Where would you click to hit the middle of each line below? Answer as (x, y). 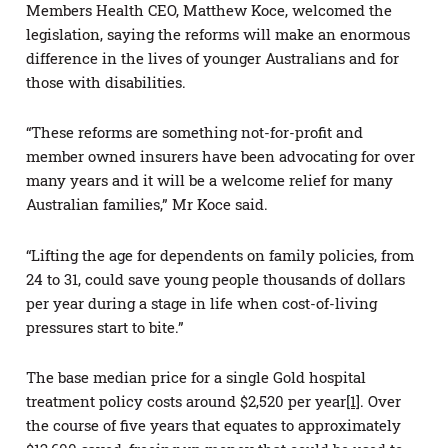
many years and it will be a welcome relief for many (209, 180)
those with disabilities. (106, 82)
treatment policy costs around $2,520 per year (186, 400)
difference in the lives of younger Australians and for (212, 58)
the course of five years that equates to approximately (213, 424)
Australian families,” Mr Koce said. (147, 204)
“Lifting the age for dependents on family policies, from (220, 254)
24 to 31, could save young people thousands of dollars (215, 278)
